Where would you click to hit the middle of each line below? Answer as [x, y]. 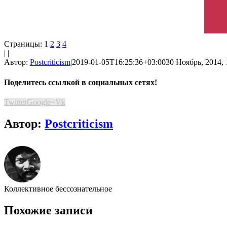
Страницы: [23, 44]
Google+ [41, 102]
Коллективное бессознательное [58, 188]
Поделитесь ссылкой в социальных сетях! [81, 82]
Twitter [15, 102]
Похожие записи [48, 210]
